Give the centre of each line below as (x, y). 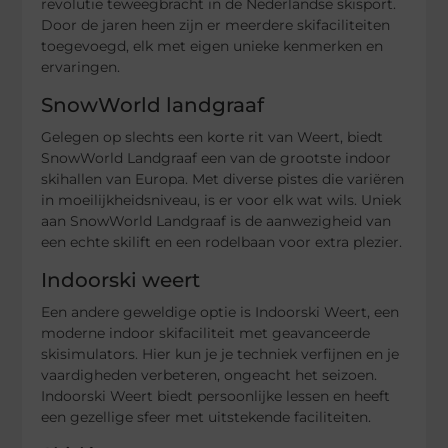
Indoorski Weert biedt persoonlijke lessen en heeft (216, 396)
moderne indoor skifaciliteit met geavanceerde (206, 333)
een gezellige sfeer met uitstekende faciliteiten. (206, 417)
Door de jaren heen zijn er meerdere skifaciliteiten (216, 25)
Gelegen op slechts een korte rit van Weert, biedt (212, 137)
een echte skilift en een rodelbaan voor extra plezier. (222, 242)
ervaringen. (81, 67)
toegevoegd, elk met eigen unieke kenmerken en (212, 46)
